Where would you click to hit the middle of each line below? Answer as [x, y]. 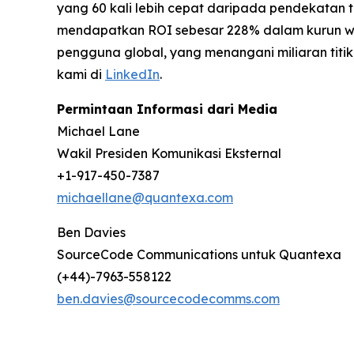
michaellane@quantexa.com [145, 197]
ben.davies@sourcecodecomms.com [168, 298]
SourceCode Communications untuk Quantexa [199, 254]
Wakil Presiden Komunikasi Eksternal [169, 153]
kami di [81, 74]
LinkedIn [132, 74]
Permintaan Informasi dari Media [167, 109]
